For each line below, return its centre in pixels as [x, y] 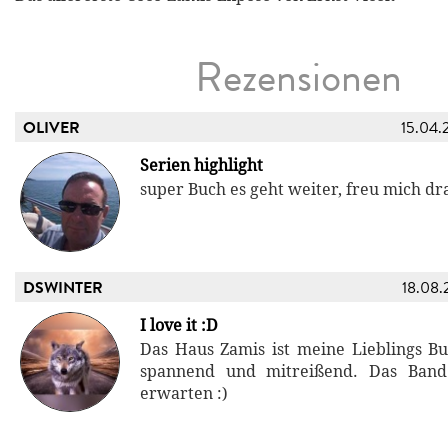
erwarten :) [184, 394]
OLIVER [51, 128]
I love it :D [179, 326]
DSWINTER [63, 288]
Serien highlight [201, 166]
